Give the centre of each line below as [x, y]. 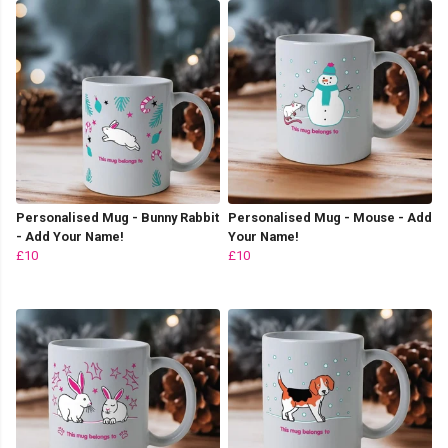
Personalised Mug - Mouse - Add [330, 217]
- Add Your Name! [70, 236]
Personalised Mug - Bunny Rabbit [117, 217]
